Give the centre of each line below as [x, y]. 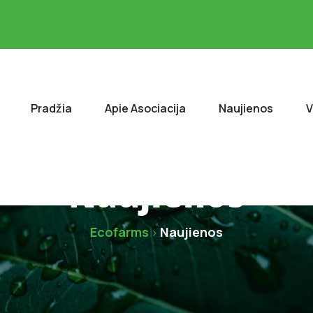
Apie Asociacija [145, 108]
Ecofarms [119, 232]
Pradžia [51, 108]
